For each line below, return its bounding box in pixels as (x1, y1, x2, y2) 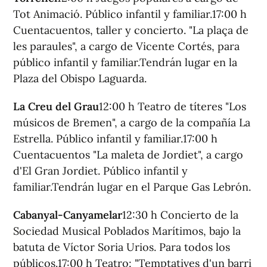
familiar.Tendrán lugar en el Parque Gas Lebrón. (13, 180, 251, 194)
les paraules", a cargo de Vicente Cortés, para (13, 39, 240, 53)
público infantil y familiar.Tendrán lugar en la (13, 55, 237, 69)
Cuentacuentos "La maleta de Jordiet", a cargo (13, 148, 243, 162)
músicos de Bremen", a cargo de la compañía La (13, 116, 250, 129)
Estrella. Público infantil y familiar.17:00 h (13, 132, 218, 145)
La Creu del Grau (13, 100, 99, 113)
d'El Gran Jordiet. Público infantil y (13, 164, 188, 178)
